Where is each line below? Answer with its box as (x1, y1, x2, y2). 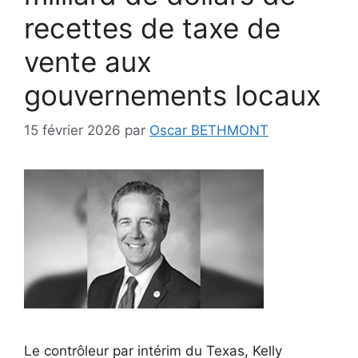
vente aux (24, 44, 152, 78)
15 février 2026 (24, 122, 121, 139)
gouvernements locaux (24, 78, 321, 112)
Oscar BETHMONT (149, 122, 268, 139)
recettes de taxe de (24, 10, 280, 45)
